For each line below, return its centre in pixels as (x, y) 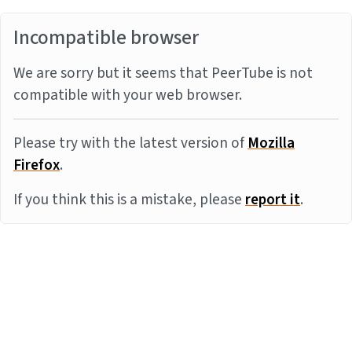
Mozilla (271, 143)
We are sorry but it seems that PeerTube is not (163, 73)
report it (273, 200)
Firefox (37, 165)
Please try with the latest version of (130, 143)
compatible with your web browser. (128, 95)
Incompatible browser (106, 38)
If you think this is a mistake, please (129, 200)
